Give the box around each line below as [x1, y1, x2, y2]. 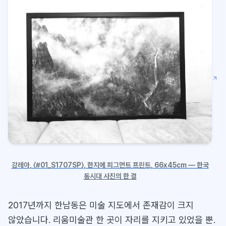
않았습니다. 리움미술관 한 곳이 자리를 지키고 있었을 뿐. [8, 214, 215, 225]
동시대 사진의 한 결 [83, 172, 137, 180]
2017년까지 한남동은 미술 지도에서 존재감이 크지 [8, 200, 194, 210]
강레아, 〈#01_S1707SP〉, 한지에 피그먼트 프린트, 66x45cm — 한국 [11, 161, 209, 169]
